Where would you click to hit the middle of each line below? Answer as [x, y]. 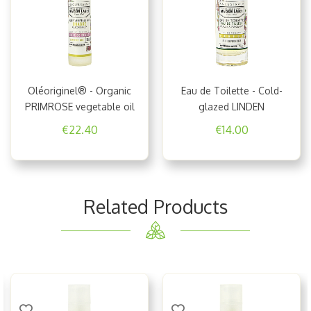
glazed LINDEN [232, 106]
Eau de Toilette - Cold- [232, 90]
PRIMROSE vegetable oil [79, 106]
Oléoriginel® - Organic [79, 90]
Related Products [155, 206]
